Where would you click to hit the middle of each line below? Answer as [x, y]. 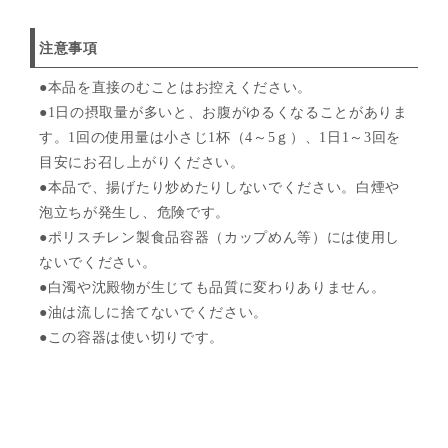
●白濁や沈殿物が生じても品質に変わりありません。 [212, 288]
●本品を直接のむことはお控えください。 [175, 88]
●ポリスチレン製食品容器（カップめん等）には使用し [219, 238]
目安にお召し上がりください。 [142, 163]
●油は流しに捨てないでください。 [153, 313]
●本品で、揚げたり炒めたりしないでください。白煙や [219, 188]
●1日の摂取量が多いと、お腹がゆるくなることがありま [223, 113]
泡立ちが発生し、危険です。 [134, 213]
